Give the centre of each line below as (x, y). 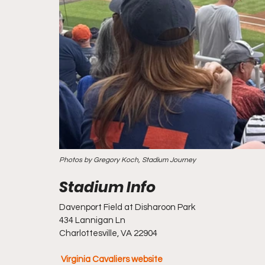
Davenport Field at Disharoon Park (127, 207)
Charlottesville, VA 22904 (108, 233)
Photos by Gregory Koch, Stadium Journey (127, 160)
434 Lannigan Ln (92, 220)
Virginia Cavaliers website (112, 259)
